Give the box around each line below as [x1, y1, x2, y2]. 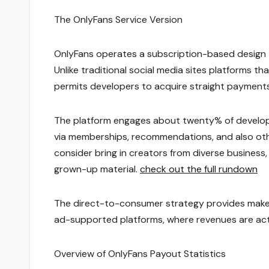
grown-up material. [54, 163, 140, 176]
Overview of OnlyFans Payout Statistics [54, 247, 226, 261]
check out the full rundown [140, 163, 258, 176]
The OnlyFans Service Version [54, 13, 183, 26]
